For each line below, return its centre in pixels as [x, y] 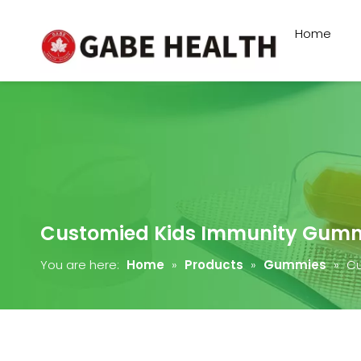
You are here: [80, 264]
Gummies [295, 264]
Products [214, 264]
